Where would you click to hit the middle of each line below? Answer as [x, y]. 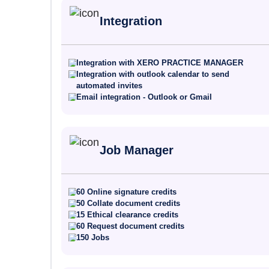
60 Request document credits [131, 226]
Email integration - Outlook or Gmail [144, 97]
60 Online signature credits [127, 192]
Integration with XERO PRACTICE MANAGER [160, 63]
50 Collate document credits [128, 203]
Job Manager [137, 150]
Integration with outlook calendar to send [153, 74]
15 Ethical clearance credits [128, 215]
